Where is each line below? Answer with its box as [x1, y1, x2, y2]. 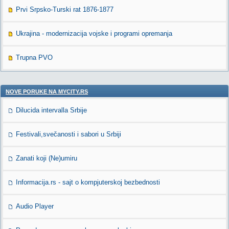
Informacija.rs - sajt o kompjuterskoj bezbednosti [16, 178, 160, 186]
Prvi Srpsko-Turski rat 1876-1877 [16, 6, 113, 13]
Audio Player [16, 202, 54, 210]
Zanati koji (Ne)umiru [16, 154, 77, 162]
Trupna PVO [16, 54, 53, 61]
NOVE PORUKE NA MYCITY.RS [6, 88, 88, 95]
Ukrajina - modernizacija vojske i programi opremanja [16, 30, 172, 37]
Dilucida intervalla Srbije [16, 106, 87, 114]
